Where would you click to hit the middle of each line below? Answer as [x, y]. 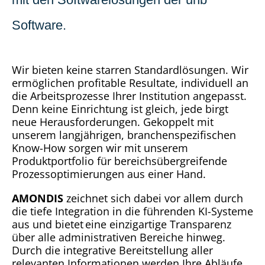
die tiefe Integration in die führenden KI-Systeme [132, 211]
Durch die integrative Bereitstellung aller [112, 250]
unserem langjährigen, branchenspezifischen [124, 135]
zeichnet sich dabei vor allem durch [153, 198]
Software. [39, 25]
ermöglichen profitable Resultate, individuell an [130, 83]
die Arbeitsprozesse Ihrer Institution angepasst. [129, 96]
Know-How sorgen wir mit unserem [100, 148]
